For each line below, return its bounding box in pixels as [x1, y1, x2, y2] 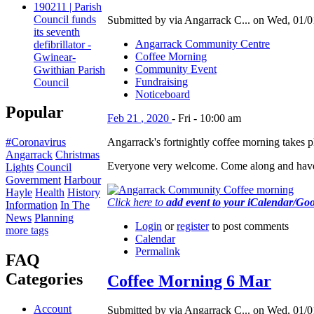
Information [6, 199, 57, 212]
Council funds [34, 13, 96, 26]
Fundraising [135, 75, 188, 88]
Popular [6, 103, 64, 122]
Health [35, 186, 64, 199]
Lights [6, 161, 34, 174]
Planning [34, 212, 74, 224]
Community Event [135, 62, 217, 75]
